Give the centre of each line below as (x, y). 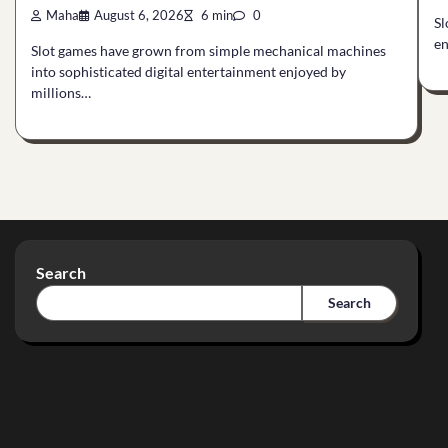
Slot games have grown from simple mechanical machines (208, 50)
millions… (61, 92)
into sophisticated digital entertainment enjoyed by (188, 71)
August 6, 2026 (139, 16)
